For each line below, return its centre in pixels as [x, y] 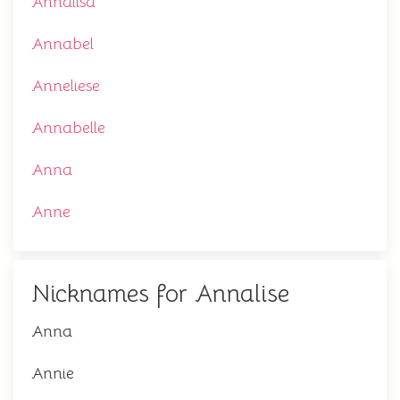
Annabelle [68, 128]
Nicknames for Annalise [160, 294]
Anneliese [66, 86]
